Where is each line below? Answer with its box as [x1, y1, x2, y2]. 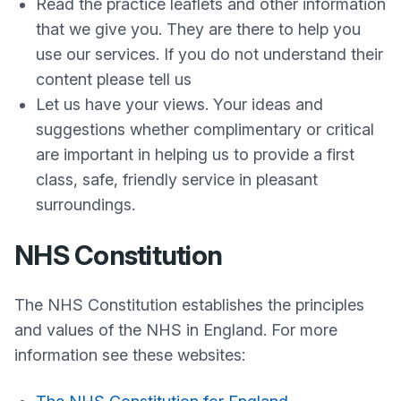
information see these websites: [14, 346, 245, 364]
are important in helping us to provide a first [36, 145, 354, 164]
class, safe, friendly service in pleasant [36, 170, 318, 189]
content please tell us [36, 70, 192, 89]
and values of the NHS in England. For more [14, 320, 337, 339]
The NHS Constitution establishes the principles [14, 295, 364, 314]
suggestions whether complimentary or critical [36, 120, 374, 139]
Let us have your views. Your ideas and [36, 95, 323, 114]
